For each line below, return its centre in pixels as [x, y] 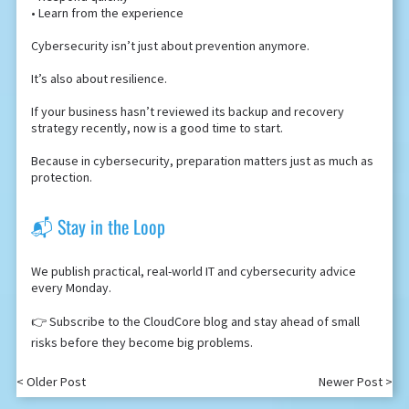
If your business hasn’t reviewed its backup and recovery [187, 112]
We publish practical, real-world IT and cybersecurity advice [193, 272]
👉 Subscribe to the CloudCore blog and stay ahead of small [195, 322]
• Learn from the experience [107, 13]
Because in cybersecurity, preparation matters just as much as [202, 161]
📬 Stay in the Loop [98, 227]
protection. [61, 178]
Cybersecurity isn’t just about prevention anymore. [170, 46]
